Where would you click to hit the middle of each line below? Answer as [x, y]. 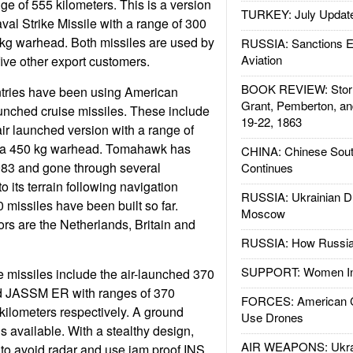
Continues [267, 167]
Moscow [263, 213]
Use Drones [272, 317]
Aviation [261, 59]
